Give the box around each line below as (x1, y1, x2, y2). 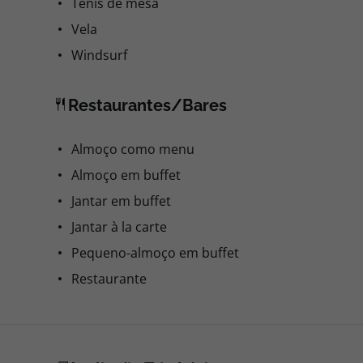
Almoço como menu (71, 140, 194, 158)
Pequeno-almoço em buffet (71, 244, 239, 262)
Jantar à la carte (71, 218, 167, 236)
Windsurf (71, 46, 127, 64)
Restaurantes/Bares (68, 96, 227, 115)
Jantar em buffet (71, 192, 171, 210)
